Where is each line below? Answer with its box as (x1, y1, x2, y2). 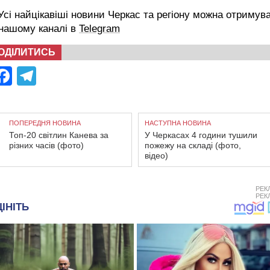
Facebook (12, 64, 98, 87)
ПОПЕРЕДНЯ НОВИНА (9, 119, 81, 127)
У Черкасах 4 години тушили (145, 130, 257, 140)
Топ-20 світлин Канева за (9, 130, 108, 140)
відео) (145, 150, 168, 160)
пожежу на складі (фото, (145, 140, 241, 150)
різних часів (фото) (9, 140, 84, 150)
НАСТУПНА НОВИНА (145, 119, 211, 127)
